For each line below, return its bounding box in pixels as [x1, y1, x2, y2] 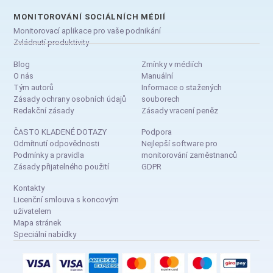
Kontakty [13, 183, 45, 193]
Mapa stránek [13, 218, 62, 227]
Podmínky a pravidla [13, 150, 85, 160]
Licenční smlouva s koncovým [13, 194, 119, 204]
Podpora [141, 127, 172, 136]
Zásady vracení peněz [141, 105, 218, 115]
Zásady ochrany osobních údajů [13, 94, 127, 104]
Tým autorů [13, 82, 54, 92]
